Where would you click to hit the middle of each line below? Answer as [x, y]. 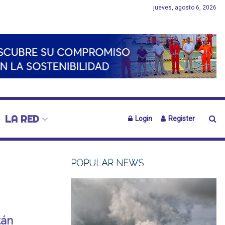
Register [181, 119]
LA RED [22, 119]
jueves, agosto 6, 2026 [185, 8]
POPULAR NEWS [107, 163]
